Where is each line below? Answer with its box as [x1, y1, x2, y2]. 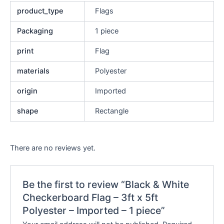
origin [17, 86, 38, 95]
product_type [17, 6, 64, 15]
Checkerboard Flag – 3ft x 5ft [22, 191, 158, 203]
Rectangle [94, 106, 128, 115]
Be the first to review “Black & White [22, 178, 189, 190]
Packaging [17, 26, 53, 35]
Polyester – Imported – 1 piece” [22, 204, 165, 216]
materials [17, 66, 50, 75]
